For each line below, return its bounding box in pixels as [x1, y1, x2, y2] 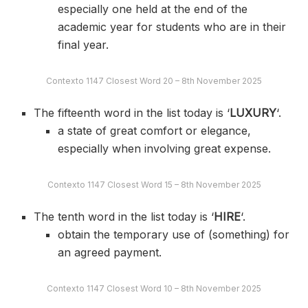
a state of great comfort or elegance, [57, 124, 251, 138]
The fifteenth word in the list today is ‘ [34, 106, 230, 120]
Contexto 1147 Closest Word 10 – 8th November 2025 [47, 283, 261, 294]
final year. [57, 38, 109, 52]
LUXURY [230, 106, 277, 120]
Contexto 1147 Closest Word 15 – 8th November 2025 [47, 179, 261, 190]
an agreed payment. [57, 245, 162, 260]
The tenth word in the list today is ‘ [34, 210, 214, 224]
